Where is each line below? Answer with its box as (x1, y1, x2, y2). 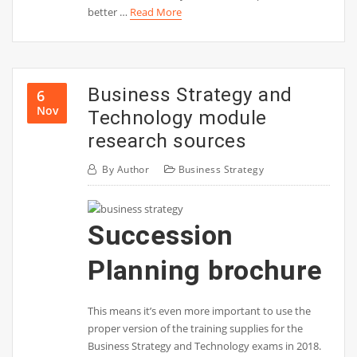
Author (116, 162, 150, 176)
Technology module (88, 106, 267, 130)
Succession (88, 218, 233, 251)
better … (88, 4, 131, 19)
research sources (88, 129, 247, 153)
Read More (130, 4, 182, 19)
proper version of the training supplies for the (88, 320, 304, 335)
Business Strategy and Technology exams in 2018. (88, 338, 322, 353)
